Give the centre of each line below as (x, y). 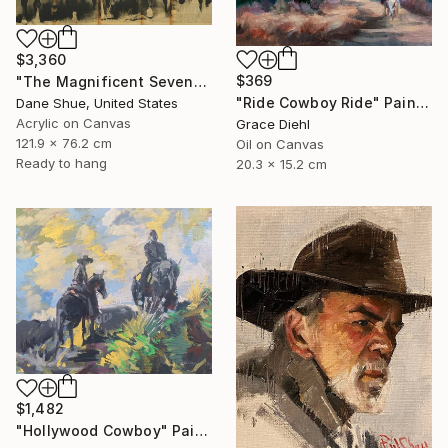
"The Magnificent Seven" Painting (200, 81)
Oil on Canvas (280, 143)
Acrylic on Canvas (73, 122)
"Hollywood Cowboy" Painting (201, 431)
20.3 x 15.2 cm (281, 163)
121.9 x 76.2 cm (64, 142)
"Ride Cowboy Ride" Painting (422, 102)
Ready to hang (61, 162)
